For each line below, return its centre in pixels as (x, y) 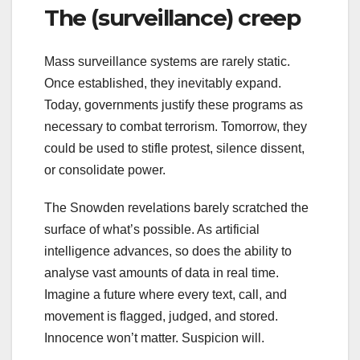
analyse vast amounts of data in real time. (162, 272)
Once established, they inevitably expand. (163, 83)
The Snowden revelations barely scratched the (176, 207)
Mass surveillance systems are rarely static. (167, 61)
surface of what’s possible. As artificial (152, 229)
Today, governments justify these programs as (174, 104)
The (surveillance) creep (178, 18)
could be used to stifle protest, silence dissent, (174, 148)
